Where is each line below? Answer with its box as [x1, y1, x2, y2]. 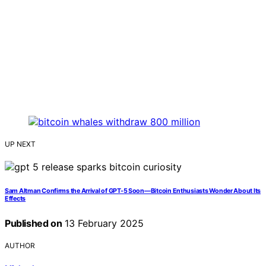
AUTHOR [5, 241, 35, 251]
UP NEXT [5, 140, 36, 149]
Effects [5, 195, 26, 203]
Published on [5, 217, 62, 230]
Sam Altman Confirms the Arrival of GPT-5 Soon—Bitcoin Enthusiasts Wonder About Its [5, 187, 261, 195]
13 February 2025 [62, 217, 144, 230]
